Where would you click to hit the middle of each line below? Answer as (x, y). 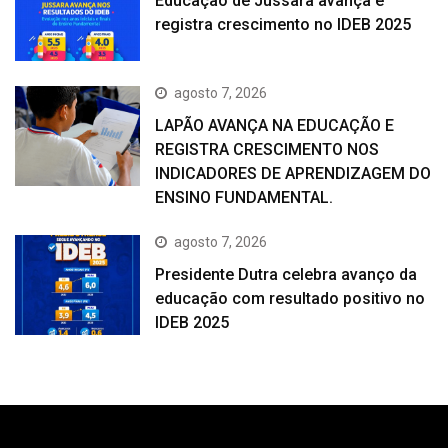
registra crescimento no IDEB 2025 (283, 24)
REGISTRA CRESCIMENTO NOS (267, 149)
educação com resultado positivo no (290, 298)
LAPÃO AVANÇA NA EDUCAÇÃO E (275, 125)
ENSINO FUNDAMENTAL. (244, 197)
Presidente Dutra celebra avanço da (286, 274)
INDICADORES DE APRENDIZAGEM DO (293, 173)
